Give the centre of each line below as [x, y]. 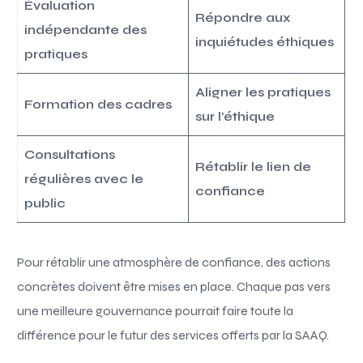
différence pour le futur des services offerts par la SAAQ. [173, 335]
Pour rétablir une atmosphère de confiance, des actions [174, 262]
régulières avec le [84, 178]
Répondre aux [243, 17]
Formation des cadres [98, 104]
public [45, 203]
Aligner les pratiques [263, 92]
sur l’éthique [235, 116]
